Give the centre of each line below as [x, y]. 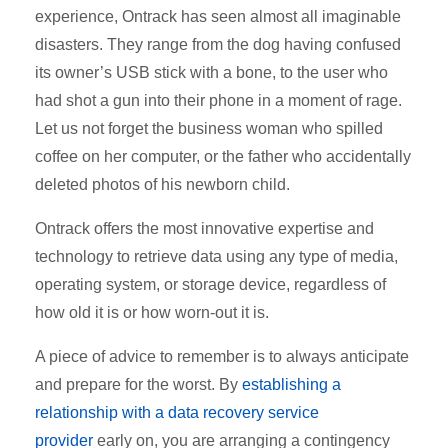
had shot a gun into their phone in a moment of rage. [218, 100]
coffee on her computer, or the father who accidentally [223, 156]
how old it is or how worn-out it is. [152, 312]
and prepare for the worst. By [138, 384]
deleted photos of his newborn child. [162, 184]
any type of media [331, 256]
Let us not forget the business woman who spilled [209, 128]
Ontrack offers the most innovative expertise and [204, 228]
